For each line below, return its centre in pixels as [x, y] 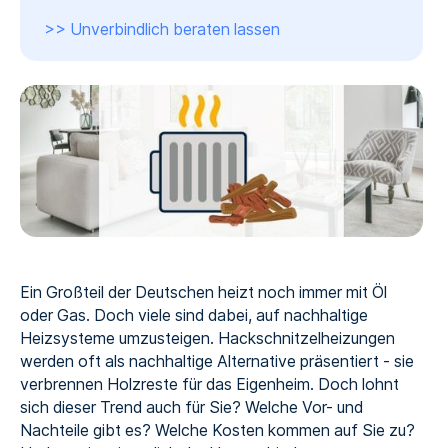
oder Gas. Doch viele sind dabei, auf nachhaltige [193, 316]
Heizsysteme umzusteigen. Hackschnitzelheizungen [207, 339]
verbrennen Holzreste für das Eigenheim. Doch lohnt [209, 385]
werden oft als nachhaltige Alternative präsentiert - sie [216, 362]
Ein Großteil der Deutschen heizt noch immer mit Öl [203, 293]
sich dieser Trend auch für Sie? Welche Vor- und [191, 408]
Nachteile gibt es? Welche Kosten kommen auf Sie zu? [217, 431]
